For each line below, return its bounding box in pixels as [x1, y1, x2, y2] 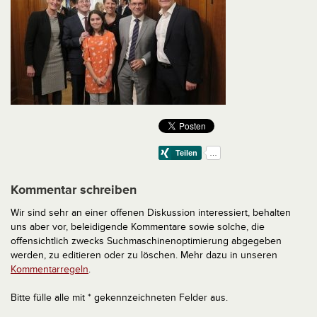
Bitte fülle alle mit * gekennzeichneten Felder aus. [11, 292, 228, 304]
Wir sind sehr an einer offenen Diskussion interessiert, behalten [11, 207, 291, 219]
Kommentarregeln [11, 263, 88, 276]
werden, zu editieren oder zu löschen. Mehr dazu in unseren [11, 249, 277, 262]
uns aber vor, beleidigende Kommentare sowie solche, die [11, 221, 265, 234]
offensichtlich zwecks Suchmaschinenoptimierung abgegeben [11, 235, 282, 248]
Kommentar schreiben [11, 182, 137, 198]
